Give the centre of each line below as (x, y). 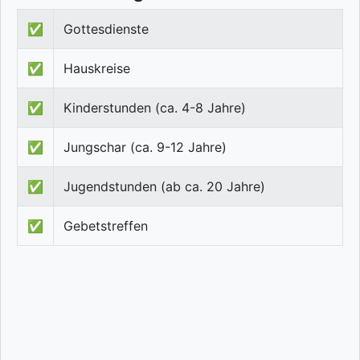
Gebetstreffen (106, 226)
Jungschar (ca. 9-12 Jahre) (145, 147)
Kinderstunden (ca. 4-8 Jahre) (155, 108)
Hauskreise (97, 69)
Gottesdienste (106, 29)
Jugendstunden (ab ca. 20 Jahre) (164, 187)
